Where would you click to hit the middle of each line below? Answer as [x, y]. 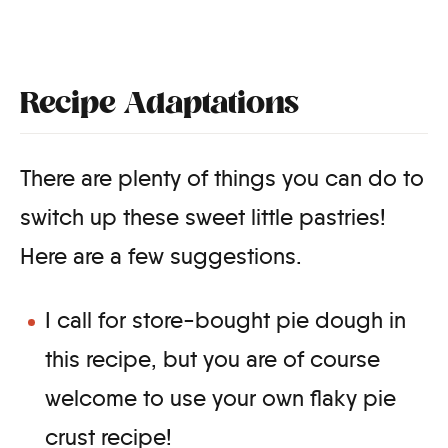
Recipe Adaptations [163, 106]
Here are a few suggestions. [164, 256]
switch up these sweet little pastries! [203, 217]
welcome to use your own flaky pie [220, 398]
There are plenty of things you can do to [222, 178]
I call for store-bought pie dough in [225, 320]
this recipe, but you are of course [212, 359]
